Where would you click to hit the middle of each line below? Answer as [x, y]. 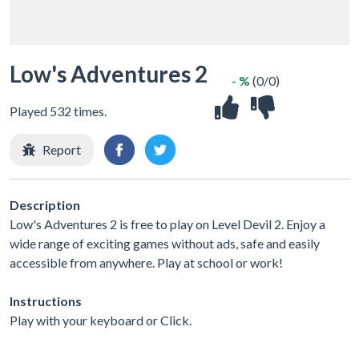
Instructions [46, 301]
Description [45, 204]
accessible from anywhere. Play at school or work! [146, 262]
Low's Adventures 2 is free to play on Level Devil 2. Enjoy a [167, 224]
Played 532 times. [58, 111]
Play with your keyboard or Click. [101, 320]
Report [62, 149]
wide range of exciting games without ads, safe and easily [165, 243]
